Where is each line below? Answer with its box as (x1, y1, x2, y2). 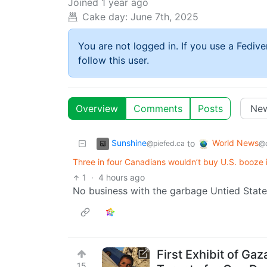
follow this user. (78, 54, 149, 67)
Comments (133, 103, 182, 115)
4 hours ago (98, 172, 145, 183)
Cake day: (82, 11, 128, 23)
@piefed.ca (147, 139, 185, 148)
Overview (76, 103, 118, 115)
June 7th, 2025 (131, 11, 198, 23)
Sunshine (111, 138, 147, 148)
